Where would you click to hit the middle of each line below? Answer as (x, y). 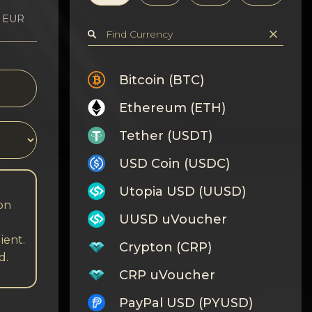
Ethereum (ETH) (172, 108)
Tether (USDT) (165, 135)
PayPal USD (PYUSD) (186, 303)
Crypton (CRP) (165, 247)
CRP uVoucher (167, 275)
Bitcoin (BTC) (161, 80)
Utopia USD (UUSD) (182, 191)
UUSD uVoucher (173, 219)
